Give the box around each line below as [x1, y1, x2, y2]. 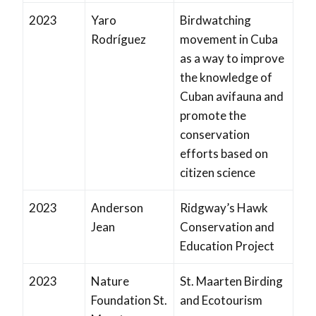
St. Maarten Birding [180, 274, 283, 289]
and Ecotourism [180, 293, 262, 308]
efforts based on [180, 146, 268, 162]
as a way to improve [180, 51, 284, 66]
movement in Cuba [180, 32, 278, 47]
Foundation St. [91, 293, 167, 308]
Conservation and [180, 219, 274, 235]
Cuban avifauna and [180, 89, 284, 104]
